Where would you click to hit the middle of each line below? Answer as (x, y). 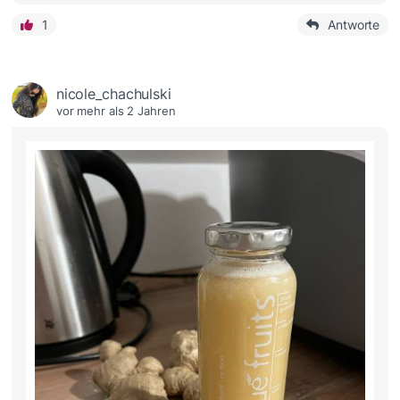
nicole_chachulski (113, 94)
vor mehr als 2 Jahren (116, 111)
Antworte (354, 25)
